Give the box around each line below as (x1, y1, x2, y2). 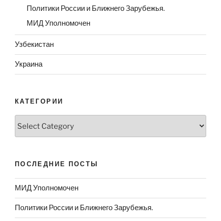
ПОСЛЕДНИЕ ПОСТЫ (15, 160, 99, 168)
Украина (15, 60, 42, 69)
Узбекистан (15, 40, 54, 49)
